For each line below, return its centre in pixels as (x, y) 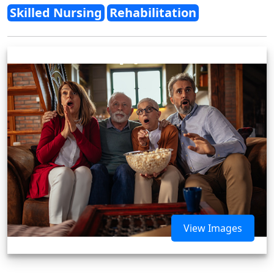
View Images (213, 228)
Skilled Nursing (56, 13)
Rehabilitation (153, 13)
